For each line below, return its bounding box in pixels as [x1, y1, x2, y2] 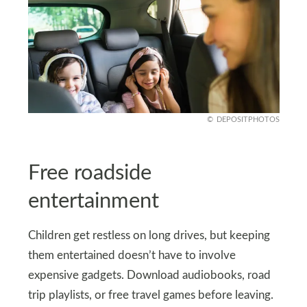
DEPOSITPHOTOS [216, 116, 280, 123]
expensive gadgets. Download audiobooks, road [27, 270, 271, 282]
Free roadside [27, 162, 151, 184]
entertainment [27, 190, 159, 212]
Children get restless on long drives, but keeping [27, 230, 270, 242]
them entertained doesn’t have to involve [27, 250, 236, 262]
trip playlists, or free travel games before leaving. [27, 290, 273, 302]
